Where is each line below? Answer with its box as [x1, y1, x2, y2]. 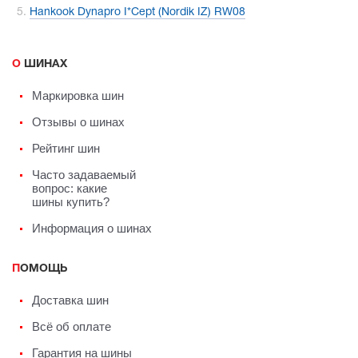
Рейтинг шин [32, 141, 100, 155]
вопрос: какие [32, 181, 107, 195]
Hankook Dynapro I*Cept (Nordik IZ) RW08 [30, 6, 245, 18]
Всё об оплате [32, 319, 111, 333]
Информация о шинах [32, 221, 152, 235]
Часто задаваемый [32, 167, 136, 181]
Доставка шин [32, 292, 109, 307]
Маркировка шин [32, 88, 124, 102]
